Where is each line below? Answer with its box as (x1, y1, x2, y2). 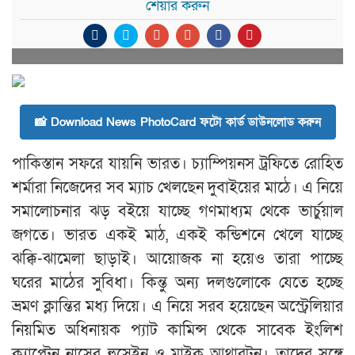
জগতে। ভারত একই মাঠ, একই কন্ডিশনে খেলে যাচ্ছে (12, 225, 343, 246)
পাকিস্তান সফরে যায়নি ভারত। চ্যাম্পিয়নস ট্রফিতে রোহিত (12, 154, 343, 174)
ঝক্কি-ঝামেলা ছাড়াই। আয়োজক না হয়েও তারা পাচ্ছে (12, 249, 343, 269)
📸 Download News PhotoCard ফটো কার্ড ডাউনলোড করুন (34, 114, 321, 130)
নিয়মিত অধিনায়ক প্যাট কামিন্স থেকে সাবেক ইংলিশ (12, 320, 343, 341)
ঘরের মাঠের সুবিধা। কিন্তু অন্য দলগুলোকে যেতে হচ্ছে (12, 273, 343, 293)
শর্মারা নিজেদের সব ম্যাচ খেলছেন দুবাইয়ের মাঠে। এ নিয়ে (12, 177, 343, 198)
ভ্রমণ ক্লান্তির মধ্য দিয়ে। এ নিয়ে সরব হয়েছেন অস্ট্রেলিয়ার (12, 296, 343, 317)
